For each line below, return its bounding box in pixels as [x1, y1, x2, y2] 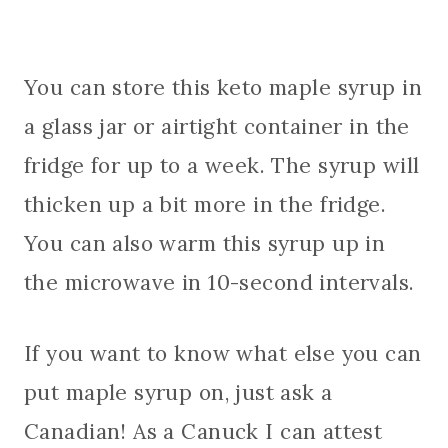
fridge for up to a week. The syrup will [24, 152, 420, 180]
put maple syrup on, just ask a [24, 379, 333, 407]
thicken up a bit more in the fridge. [24, 191, 387, 219]
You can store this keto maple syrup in [24, 74, 422, 102]
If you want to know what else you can [24, 340, 422, 368]
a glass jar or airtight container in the [24, 113, 410, 141]
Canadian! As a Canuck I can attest [24, 418, 383, 446]
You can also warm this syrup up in [24, 230, 386, 258]
